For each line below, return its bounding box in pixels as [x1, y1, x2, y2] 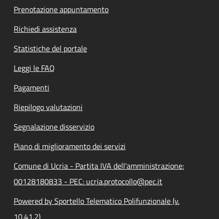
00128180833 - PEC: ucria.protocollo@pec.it [14, 175, 162, 187]
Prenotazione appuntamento [14, 3, 109, 15]
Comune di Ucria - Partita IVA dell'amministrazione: [14, 159, 184, 172]
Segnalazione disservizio [14, 120, 94, 132]
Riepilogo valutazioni [14, 101, 83, 113]
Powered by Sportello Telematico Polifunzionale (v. [14, 195, 179, 207]
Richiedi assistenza [14, 22, 77, 35]
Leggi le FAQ [14, 62, 55, 74]
